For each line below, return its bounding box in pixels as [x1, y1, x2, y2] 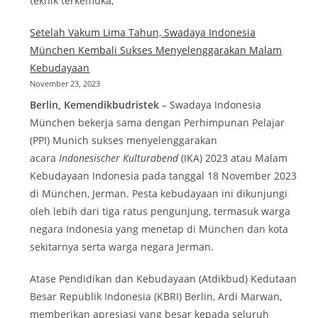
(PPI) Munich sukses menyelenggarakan [30, 133, 218, 147]
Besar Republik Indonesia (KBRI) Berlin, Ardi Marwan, [30, 289, 283, 303]
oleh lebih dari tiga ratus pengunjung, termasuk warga [30, 204, 291, 218]
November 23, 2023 [30, 77, 101, 89]
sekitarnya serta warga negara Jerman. [30, 239, 214, 253]
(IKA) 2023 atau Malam [181, 150, 288, 165]
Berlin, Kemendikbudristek [30, 97, 160, 111]
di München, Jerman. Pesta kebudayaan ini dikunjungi [30, 186, 288, 200]
